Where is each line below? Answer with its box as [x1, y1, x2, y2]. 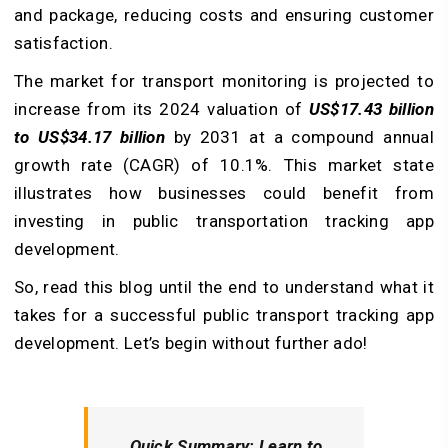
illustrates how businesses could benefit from [14, 182, 434, 203]
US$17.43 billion [308, 98, 434, 119]
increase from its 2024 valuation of [14, 98, 309, 119]
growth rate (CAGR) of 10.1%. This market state [14, 154, 434, 175]
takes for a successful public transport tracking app [14, 304, 434, 325]
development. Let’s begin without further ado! [14, 332, 368, 353]
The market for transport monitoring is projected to [14, 70, 434, 91]
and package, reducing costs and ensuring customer [14, 4, 434, 25]
